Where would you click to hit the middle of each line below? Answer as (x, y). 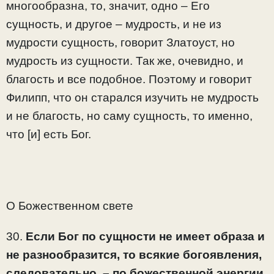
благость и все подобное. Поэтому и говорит (129, 79)
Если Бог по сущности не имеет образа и (145, 236)
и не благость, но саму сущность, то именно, (129, 116)
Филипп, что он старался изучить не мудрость (132, 97)
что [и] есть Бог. (49, 134)
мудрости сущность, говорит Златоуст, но (120, 42)
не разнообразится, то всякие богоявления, (134, 254)
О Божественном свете (70, 206)
